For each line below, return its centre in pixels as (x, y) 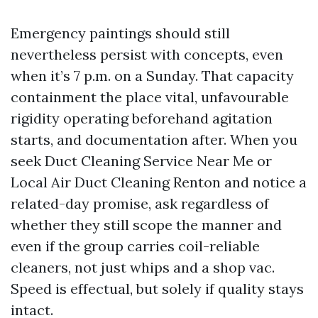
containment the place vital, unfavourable (150, 97)
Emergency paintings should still (120, 33)
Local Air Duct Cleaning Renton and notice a (159, 182)
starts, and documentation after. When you (154, 140)
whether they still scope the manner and (146, 225)
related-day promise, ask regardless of (140, 204)
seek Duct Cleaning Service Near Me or (141, 161)
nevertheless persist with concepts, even (147, 55)
